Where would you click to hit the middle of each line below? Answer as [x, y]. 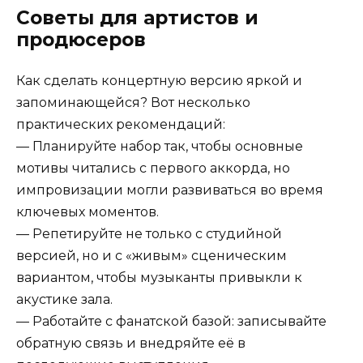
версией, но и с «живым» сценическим [152, 255]
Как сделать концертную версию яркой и [159, 80]
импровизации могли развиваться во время [170, 190]
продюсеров [81, 39]
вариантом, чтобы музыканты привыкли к [159, 277]
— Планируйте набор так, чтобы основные [160, 146]
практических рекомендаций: [121, 124]
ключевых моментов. [88, 211]
